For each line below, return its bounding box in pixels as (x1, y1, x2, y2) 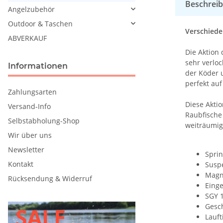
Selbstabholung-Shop (8, 115, 80, 125)
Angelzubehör (8, 4, 55, 14)
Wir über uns (8, 130, 52, 140)
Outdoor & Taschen (8, 18, 73, 28)
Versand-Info (8, 101, 51, 111)
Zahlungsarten (8, 87, 57, 97)
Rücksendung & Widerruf (8, 173, 92, 183)
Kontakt (8, 159, 33, 169)
